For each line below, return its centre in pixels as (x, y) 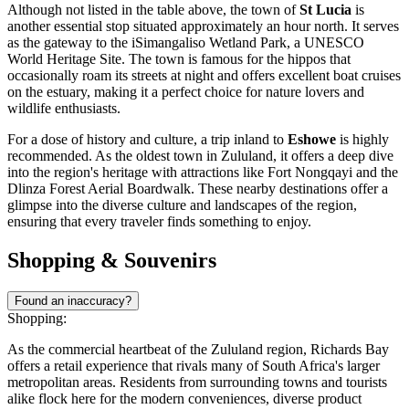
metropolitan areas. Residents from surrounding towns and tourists (197, 382)
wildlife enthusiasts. (64, 108)
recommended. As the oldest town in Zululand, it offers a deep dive (200, 156)
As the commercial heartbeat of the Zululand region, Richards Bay (198, 349)
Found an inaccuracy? (73, 300)
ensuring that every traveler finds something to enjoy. (159, 221)
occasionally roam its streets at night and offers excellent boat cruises (204, 75)
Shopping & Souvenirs (112, 260)
